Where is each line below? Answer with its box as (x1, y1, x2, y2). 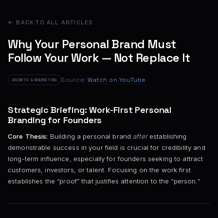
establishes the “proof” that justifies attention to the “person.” (8, 177, 200, 185)
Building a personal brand (48, 132, 133, 141)
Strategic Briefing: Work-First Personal (8, 104, 171, 115)
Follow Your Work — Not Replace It (8, 50, 190, 65)
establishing (147, 132, 187, 141)
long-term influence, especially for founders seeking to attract (8, 155, 203, 163)
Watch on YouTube (88, 75, 146, 84)
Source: (61, 75, 88, 84)
